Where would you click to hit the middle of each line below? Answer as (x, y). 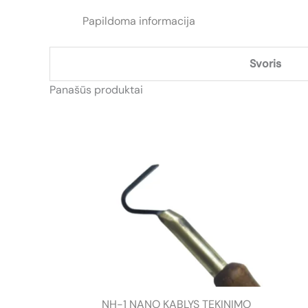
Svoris (265, 64)
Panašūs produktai (96, 90)
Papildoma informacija (139, 21)
